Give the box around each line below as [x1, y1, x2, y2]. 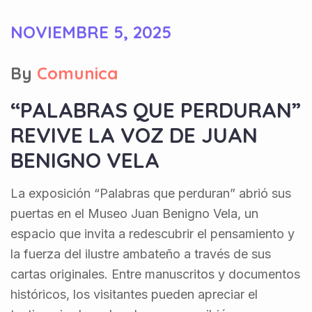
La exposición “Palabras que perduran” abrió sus [10, 185, 291, 201]
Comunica [37, 62, 118, 84]
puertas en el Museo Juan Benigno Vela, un [10, 205, 258, 221]
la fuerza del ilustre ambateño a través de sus [10, 246, 271, 261]
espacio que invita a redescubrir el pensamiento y [10, 226, 295, 241]
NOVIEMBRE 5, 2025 [10, 21, 171, 42]
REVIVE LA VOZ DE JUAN [10, 121, 258, 148]
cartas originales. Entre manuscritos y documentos [10, 266, 300, 281]
